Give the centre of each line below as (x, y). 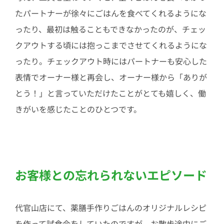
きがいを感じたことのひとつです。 (78, 109)
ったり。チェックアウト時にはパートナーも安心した (111, 61)
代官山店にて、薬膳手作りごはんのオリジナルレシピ (110, 208)
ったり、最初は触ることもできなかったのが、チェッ (110, 29)
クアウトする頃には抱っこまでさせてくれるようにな (111, 45)
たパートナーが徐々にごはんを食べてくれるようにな (110, 13)
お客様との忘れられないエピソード (111, 175)
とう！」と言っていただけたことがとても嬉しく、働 (110, 93)
